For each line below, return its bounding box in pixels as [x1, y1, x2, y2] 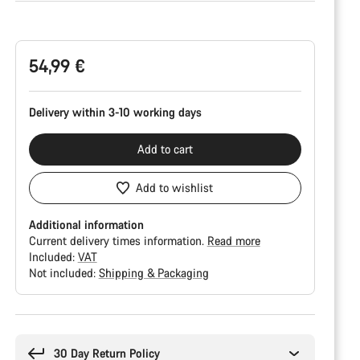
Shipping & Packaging [98, 265, 209, 280]
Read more [207, 233, 260, 248]
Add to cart [137, 141, 193, 157]
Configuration [14, 17, 82, 32]
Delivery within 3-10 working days [28, 104, 202, 120]
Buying [14, 313, 50, 329]
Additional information [28, 217, 144, 232]
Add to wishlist [136, 180, 214, 195]
